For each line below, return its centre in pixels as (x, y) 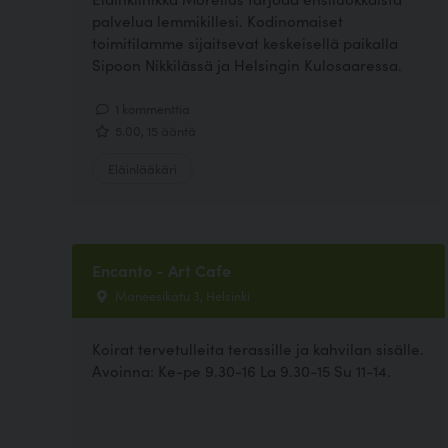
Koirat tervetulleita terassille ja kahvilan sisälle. (258, 349)
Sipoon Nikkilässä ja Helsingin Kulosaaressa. (247, 64)
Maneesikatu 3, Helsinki (181, 295)
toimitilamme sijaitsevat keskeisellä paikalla (245, 42)
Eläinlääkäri (142, 168)
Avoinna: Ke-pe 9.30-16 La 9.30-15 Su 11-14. (241, 371)
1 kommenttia (151, 107)
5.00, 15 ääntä (154, 130)
